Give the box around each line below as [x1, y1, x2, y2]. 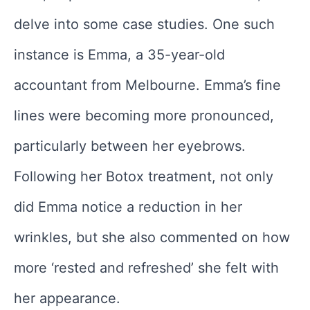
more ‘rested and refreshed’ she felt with [14, 259, 279, 277]
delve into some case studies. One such [14, 16, 275, 33]
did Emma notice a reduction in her [14, 199, 242, 216]
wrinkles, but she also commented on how [14, 229, 290, 246]
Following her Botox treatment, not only [14, 168, 273, 185]
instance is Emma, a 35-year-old [14, 46, 225, 64]
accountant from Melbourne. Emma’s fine [14, 77, 281, 94]
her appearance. [14, 290, 120, 307]
